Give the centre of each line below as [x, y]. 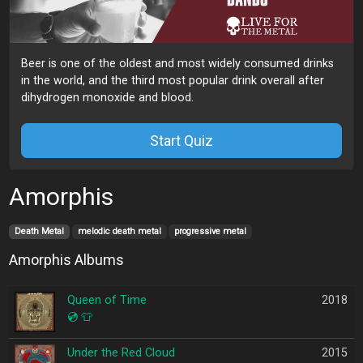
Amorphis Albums [66, 259]
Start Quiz [181, 140]
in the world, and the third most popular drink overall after [173, 80]
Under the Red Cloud [121, 352]
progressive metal [211, 232]
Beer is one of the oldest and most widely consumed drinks [178, 63]
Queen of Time [107, 300]
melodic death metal [119, 232]
